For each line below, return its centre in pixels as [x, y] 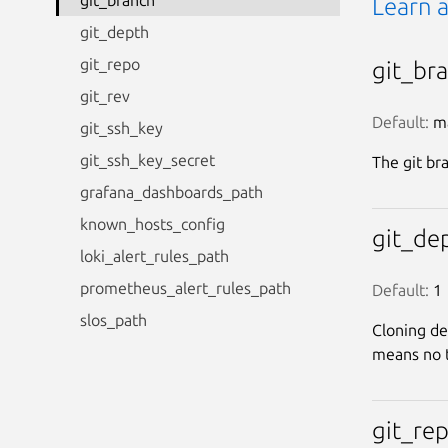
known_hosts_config [152, 224]
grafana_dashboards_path [171, 192]
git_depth [114, 32]
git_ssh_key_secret [147, 160]
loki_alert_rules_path [154, 256]
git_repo [110, 64]
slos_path [113, 320]
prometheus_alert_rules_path [185, 288]
